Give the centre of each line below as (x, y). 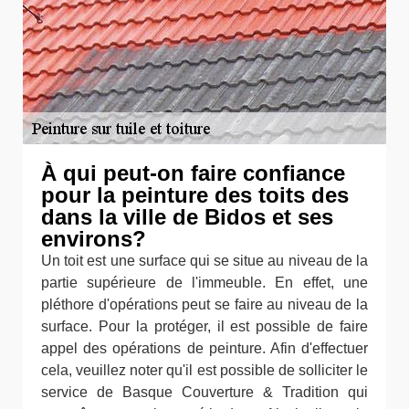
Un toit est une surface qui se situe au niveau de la (204, 261)
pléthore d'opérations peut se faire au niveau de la (204, 304)
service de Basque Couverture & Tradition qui (204, 392)
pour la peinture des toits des (195, 195)
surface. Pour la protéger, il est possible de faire (204, 326)
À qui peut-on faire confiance (193, 173)
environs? (94, 239)
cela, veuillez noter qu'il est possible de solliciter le (204, 370)
